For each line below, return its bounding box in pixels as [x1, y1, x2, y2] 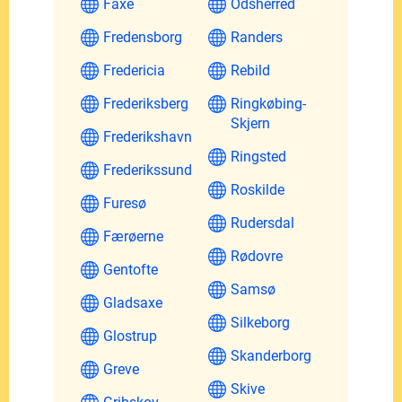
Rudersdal [231, 214, 294, 232]
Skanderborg [231, 346, 311, 364]
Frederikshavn [103, 127, 192, 145]
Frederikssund [103, 161, 192, 179]
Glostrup [103, 327, 157, 345]
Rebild [231, 61, 270, 79]
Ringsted [231, 147, 286, 165]
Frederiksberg [103, 94, 188, 112]
